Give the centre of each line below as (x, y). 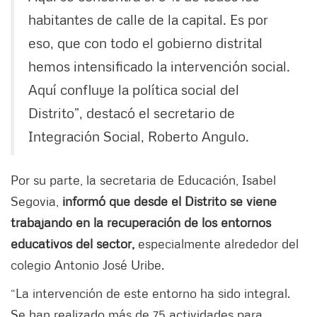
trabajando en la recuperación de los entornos (141, 223)
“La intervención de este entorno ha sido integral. (150, 293)
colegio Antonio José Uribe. (87, 265)
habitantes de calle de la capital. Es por (148, 19)
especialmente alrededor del (217, 244)
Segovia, (36, 201)
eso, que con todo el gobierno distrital (145, 43)
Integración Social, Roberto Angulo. (139, 136)
